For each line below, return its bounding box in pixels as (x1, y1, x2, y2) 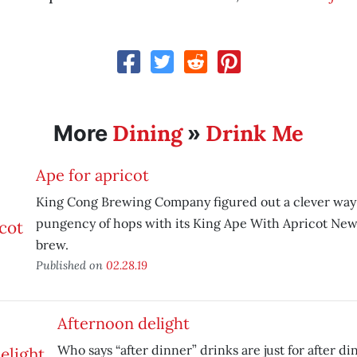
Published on (35, 257, 106, 273)
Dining (112, 120, 182, 147)
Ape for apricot (35, 165, 149, 185)
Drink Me (205, 120, 304, 147)
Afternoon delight (57, 313, 190, 333)
